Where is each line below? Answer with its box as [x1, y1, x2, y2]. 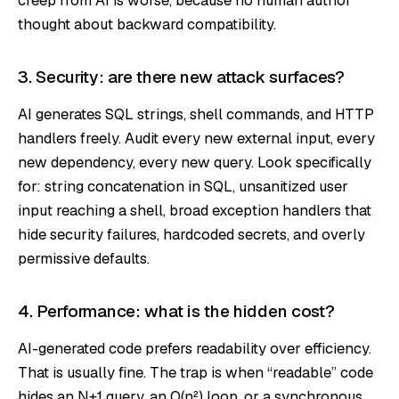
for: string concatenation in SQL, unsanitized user [18, 175, 348, 196]
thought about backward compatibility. [18, 13, 276, 34]
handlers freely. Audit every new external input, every [18, 127, 375, 148]
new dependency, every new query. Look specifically [18, 151, 371, 172]
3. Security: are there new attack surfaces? [18, 65, 345, 88]
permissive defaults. [18, 248, 150, 268]
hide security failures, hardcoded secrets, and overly [18, 224, 365, 244]
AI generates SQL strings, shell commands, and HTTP [18, 103, 374, 124]
